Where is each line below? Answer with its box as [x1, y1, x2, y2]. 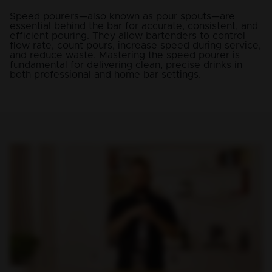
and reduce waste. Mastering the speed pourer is [10, 50, 240, 60]
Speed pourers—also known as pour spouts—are [10, 12, 235, 21]
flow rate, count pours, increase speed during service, [10, 41, 261, 50]
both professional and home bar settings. [10, 70, 201, 80]
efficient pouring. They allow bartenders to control [10, 31, 245, 41]
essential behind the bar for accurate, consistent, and [10, 21, 258, 31]
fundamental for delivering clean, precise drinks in [10, 60, 242, 70]
